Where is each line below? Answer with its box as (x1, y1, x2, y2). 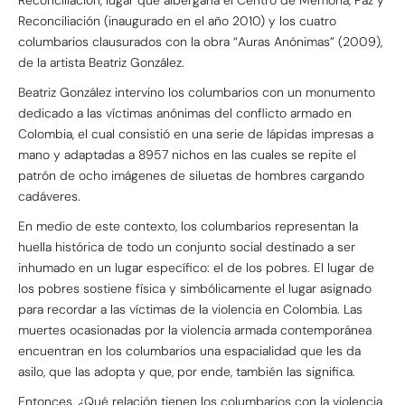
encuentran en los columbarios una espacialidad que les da (18, 342, 361, 359)
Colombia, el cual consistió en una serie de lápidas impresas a (18, 125, 373, 142)
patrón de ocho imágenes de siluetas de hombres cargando (18, 166, 364, 184)
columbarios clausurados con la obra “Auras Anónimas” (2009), (18, 33, 382, 50)
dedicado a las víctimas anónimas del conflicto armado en (18, 104, 352, 121)
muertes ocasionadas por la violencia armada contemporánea (18, 321, 372, 338)
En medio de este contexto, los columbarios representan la (18, 217, 358, 234)
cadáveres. (18, 187, 80, 204)
